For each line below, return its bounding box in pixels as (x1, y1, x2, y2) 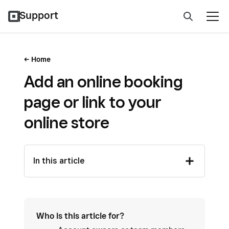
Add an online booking (24, 72, 183, 91)
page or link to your (24, 92, 162, 111)
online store (24, 112, 109, 132)
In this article (33, 156, 84, 166)
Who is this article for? (36, 211, 124, 221)
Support (19, 9, 58, 21)
